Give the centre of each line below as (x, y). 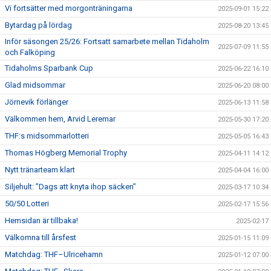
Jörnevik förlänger (37, 102)
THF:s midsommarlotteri (47, 136)
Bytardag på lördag (38, 25)
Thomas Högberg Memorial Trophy (66, 153)
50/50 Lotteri (27, 204)
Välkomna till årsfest (41, 237)
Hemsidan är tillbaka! (41, 220)
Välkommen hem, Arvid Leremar (60, 119)
